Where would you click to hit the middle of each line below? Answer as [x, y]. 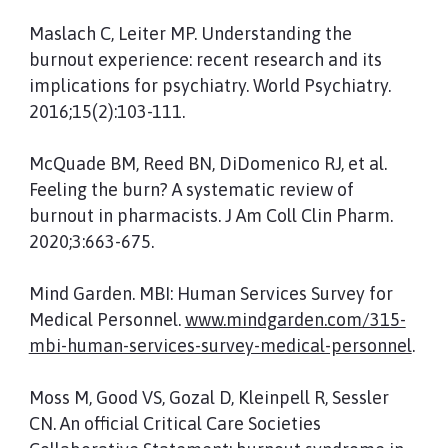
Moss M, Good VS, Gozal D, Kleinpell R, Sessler [208, 397]
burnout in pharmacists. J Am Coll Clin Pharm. [210, 215]
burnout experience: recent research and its [205, 59]
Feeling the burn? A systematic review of [191, 189]
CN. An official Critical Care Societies [174, 423]
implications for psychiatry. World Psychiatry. [209, 85]
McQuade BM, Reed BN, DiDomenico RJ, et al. [207, 163]
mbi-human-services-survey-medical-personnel [220, 345]
